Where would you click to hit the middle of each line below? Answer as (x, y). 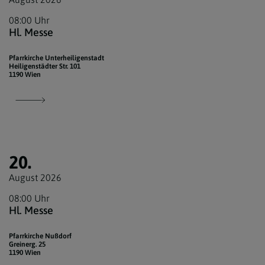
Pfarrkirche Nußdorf (40, 236)
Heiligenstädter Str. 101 (45, 67)
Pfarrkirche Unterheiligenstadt (56, 58)
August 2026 (35, 178)
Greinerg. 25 (27, 245)
